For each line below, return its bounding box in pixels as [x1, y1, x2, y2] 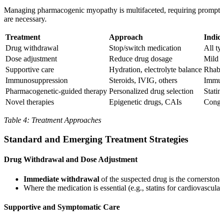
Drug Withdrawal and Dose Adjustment [4, 155, 137, 164]
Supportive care [5, 65, 54, 74]
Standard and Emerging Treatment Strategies [4, 134, 188, 145]
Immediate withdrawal [24, 174, 99, 183]
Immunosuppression [5, 76, 68, 85]
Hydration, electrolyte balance [109, 65, 202, 74]
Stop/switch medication [109, 44, 181, 53]
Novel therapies [5, 98, 54, 107]
